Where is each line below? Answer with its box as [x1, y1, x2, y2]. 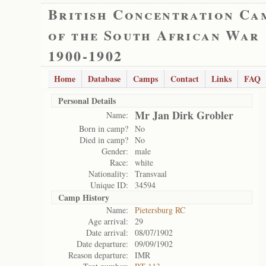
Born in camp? [79, 123, 128, 134]
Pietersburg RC [135, 204, 185, 216]
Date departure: [77, 238, 128, 249]
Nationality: [88, 168, 128, 179]
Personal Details [58, 94, 116, 107]
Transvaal [135, 168, 167, 179]
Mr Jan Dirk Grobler [135, 107, 233, 123]
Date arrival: [86, 227, 128, 238]
